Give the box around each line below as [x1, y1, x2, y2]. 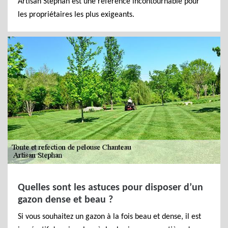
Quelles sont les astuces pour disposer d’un [18, 183, 203, 193]
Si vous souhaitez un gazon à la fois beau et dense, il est [18, 213, 201, 221]
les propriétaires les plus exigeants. [18, 11, 134, 19]
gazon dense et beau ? [18, 195, 113, 205]
